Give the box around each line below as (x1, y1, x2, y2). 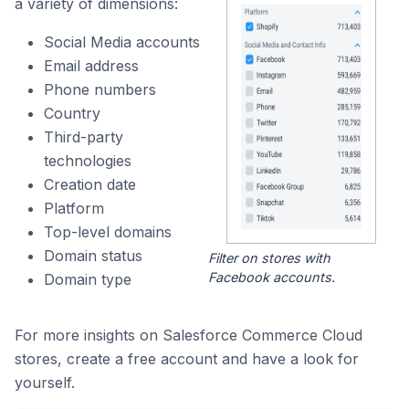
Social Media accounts (44, 33, 200, 51)
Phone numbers (44, 80, 156, 99)
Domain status (44, 246, 142, 265)
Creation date (44, 175, 136, 194)
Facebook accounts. (207, 269, 335, 286)
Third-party (44, 128, 123, 146)
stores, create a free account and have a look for (15, 350, 359, 369)
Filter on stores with (207, 250, 330, 267)
